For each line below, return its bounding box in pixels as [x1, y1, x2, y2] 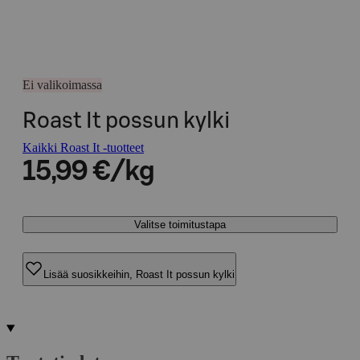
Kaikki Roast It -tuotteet [22, 141, 144, 154]
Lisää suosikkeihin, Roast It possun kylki [43, 268, 235, 280]
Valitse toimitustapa [134, 219, 226, 231]
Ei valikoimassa [22, 78, 102, 92]
